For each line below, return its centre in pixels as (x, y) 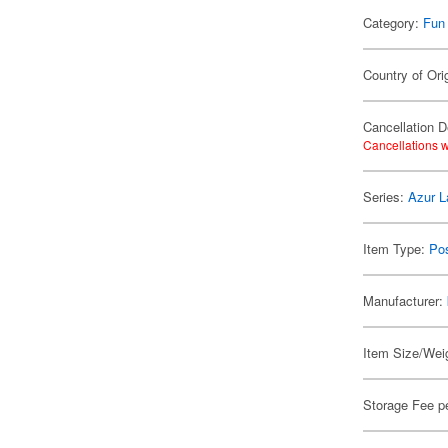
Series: (386, 196)
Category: (393, 22)
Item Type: (396, 248)
